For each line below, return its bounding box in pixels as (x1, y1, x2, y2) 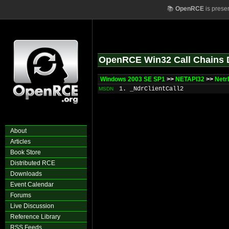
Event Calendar (10, 181, 54, 188)
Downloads (10, 170, 42, 177)
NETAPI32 (175, 76, 204, 83)
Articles (10, 138, 31, 145)
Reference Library (10, 213, 60, 220)
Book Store (10, 149, 41, 156)
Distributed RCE (10, 159, 55, 167)
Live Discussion (10, 202, 54, 210)
